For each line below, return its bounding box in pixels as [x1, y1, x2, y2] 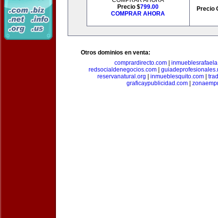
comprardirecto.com [114, 59, 167, 66]
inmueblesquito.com [150, 73, 204, 80]
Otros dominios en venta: [81, 49, 150, 56]
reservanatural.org [97, 73, 146, 80]
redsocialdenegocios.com [88, 66, 157, 73]
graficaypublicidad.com [126, 80, 188, 87]
